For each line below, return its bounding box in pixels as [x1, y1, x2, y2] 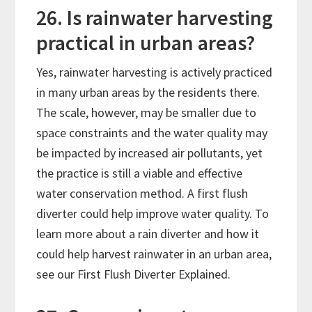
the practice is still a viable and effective [36, 165, 243, 182]
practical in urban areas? [36, 29, 260, 56]
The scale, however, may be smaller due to [36, 104, 257, 121]
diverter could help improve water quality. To [36, 205, 270, 222]
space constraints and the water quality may [36, 125, 268, 141]
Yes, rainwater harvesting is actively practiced [36, 64, 273, 81]
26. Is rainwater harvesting [36, 4, 274, 31]
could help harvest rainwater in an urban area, [36, 246, 272, 263]
